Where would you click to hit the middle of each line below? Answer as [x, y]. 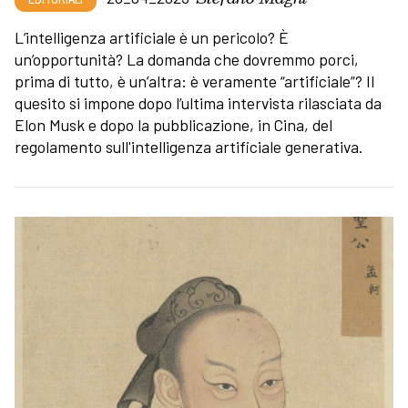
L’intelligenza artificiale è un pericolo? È [152, 37]
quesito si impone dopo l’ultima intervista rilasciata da [198, 102]
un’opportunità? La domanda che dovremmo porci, [187, 59]
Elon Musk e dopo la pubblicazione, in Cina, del [173, 124]
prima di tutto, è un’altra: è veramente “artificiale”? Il [194, 81]
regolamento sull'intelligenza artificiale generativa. [190, 146]
